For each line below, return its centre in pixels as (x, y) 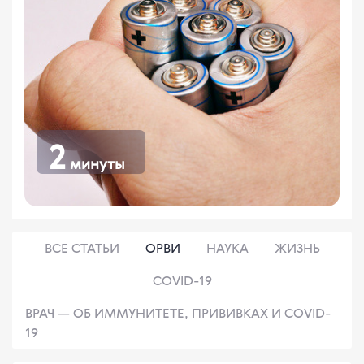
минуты (95, 164)
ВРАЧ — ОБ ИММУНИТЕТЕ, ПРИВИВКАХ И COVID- (178, 313)
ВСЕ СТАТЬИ (82, 248)
